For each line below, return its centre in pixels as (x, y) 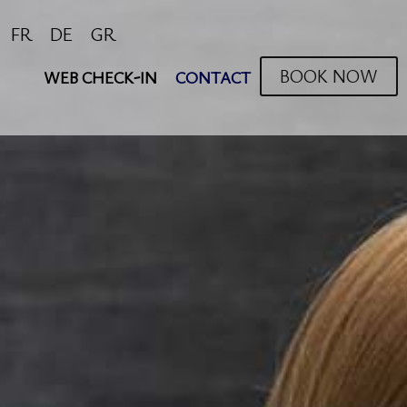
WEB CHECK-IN (100, 77)
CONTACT (213, 77)
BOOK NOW (328, 75)
